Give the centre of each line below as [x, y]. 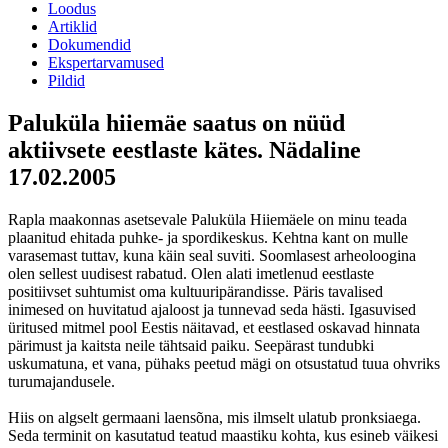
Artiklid [72, 26]
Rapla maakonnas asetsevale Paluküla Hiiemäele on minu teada [207, 219]
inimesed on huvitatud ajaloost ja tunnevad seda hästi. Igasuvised [212, 309]
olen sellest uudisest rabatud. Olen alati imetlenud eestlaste [191, 273]
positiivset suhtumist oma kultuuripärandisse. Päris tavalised [195, 291]
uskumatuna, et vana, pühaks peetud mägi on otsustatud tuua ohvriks [224, 363]
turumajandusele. [61, 381]
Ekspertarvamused [106, 62]
